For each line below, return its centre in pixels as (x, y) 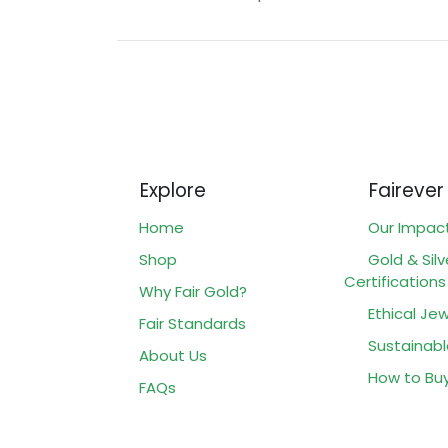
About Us (172, 355)
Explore (170, 190)
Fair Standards (192, 323)
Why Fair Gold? (192, 291)
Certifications (394, 281)
